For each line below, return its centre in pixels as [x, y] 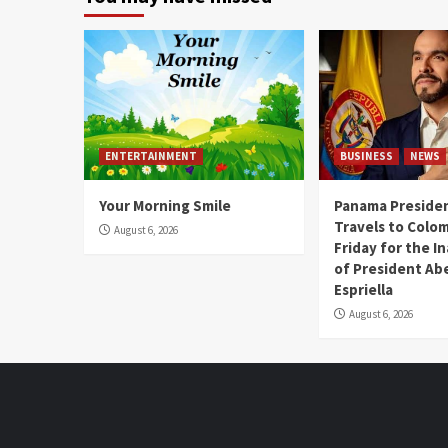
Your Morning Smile [165, 205]
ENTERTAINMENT [151, 156]
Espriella [364, 289]
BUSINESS [367, 156]
